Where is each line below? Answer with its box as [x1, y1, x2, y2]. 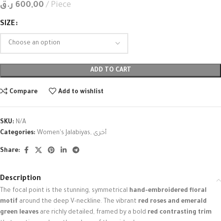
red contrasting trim [147, 209, 212, 217]
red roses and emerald [138, 198, 207, 206]
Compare [9, 88, 38, 96]
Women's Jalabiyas [37, 130, 90, 137]
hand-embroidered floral [129, 187, 207, 195]
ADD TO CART [90, 67, 131, 74]
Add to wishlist [58, 88, 104, 96]
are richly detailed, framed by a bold [38, 209, 147, 217]
